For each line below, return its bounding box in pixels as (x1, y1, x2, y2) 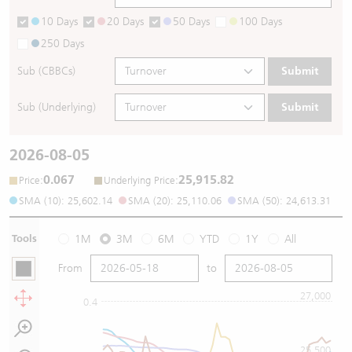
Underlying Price (104, 174, 175, 186)
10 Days (41, 15, 78, 28)
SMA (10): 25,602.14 (19, 194, 112, 207)
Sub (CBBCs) (17, 64, 75, 79)
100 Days (239, 15, 282, 28)
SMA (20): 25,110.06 (128, 194, 222, 207)
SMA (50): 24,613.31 (237, 194, 331, 207)
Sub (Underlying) (17, 101, 96, 115)
